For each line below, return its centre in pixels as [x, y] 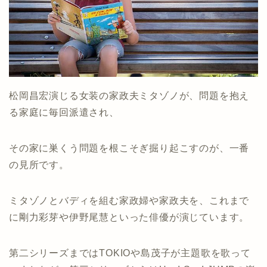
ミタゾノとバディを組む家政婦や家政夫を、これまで [129, 200]
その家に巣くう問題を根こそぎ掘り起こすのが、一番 [129, 148]
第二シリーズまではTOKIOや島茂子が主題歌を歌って [130, 253]
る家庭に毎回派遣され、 [64, 112]
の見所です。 [39, 164]
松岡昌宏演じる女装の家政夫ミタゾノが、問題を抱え [129, 95]
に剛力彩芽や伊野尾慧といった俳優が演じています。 [129, 217]
